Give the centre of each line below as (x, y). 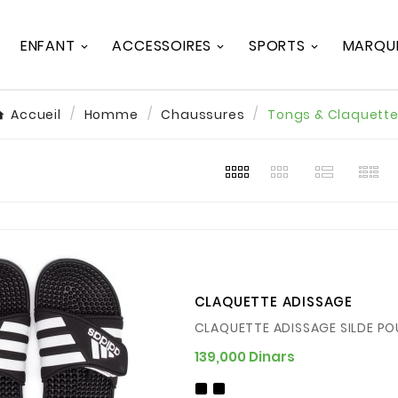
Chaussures (203, 115)
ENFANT (48, 45)
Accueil (36, 115)
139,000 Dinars (244, 356)
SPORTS (277, 45)
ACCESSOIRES (162, 45)
